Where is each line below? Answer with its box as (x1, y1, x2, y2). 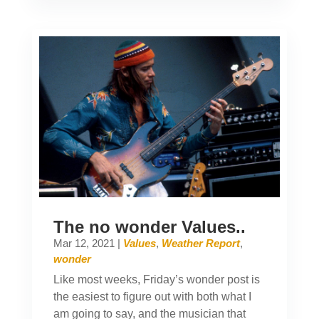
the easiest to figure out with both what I (53, 290, 251, 303)
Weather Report (161, 236, 240, 249)
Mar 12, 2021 (53, 236, 115, 249)
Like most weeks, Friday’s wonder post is (53, 273, 260, 286)
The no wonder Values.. (53, 216, 246, 236)
